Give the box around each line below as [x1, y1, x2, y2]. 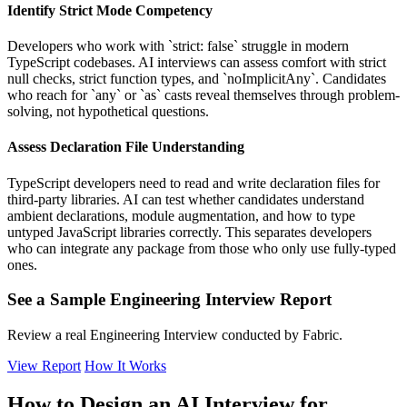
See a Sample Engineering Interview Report [7, 290, 332, 310]
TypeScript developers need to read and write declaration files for [7, 174, 380, 191]
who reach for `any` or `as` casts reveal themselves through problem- [7, 87, 400, 104]
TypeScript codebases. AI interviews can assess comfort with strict [7, 55, 386, 71]
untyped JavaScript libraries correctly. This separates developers [7, 223, 372, 240]
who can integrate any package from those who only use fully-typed [7, 240, 396, 256]
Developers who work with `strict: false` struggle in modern [7, 38, 349, 55]
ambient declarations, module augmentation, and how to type [7, 207, 355, 223]
